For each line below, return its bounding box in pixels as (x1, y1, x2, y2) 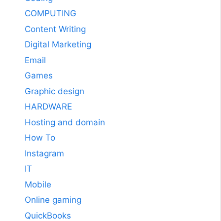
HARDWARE (25, 102, 72, 112)
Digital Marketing (25, 39, 91, 50)
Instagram (25, 148, 64, 158)
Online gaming (25, 195, 81, 205)
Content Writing (25, 24, 86, 34)
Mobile (25, 179, 51, 189)
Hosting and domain (25, 117, 105, 127)
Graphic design (25, 86, 84, 96)
